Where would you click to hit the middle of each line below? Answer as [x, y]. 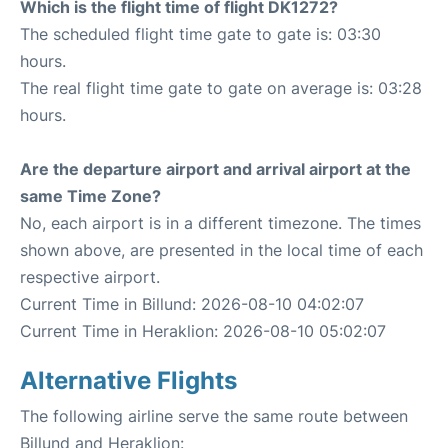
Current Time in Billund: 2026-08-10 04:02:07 [192, 303]
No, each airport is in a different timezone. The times [220, 222]
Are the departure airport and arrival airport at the [215, 168]
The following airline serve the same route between [214, 415]
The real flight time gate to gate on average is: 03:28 [221, 87]
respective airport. [90, 276]
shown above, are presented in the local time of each [221, 249]
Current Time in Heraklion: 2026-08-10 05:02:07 [203, 330]
